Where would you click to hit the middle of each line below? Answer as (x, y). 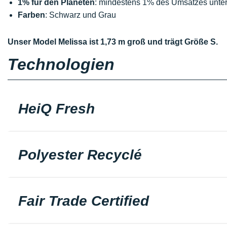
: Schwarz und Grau (81, 15)
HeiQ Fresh (56, 109)
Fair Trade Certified (84, 201)
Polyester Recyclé (80, 155)
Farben (31, 15)
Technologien (61, 64)
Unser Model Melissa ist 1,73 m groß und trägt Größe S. (113, 42)
